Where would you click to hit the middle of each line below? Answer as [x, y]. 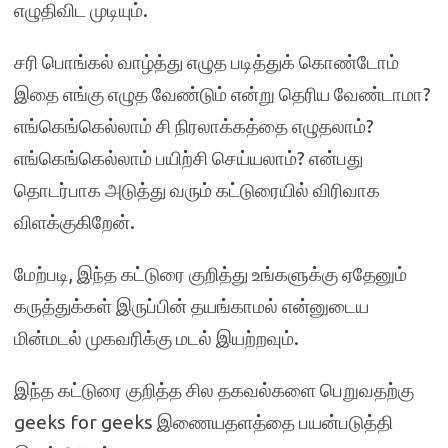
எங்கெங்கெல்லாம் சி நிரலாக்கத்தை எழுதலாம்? [194, 126]
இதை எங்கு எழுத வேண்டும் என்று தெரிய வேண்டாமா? [222, 94]
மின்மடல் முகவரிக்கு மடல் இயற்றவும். [156, 338]
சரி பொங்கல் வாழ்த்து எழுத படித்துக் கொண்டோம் [206, 62]
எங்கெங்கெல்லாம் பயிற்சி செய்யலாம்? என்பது [188, 158]
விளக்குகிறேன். [74, 222]
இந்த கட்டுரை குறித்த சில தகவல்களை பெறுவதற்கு [214, 390]
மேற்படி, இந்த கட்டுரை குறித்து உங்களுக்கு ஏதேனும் [210, 274]
